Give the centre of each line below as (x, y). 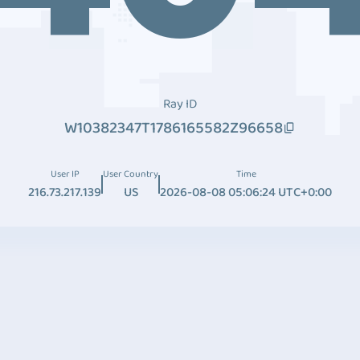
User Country (131, 174)
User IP (65, 174)
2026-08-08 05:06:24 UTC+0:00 (246, 192)
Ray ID (180, 104)
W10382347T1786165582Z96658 (174, 128)
